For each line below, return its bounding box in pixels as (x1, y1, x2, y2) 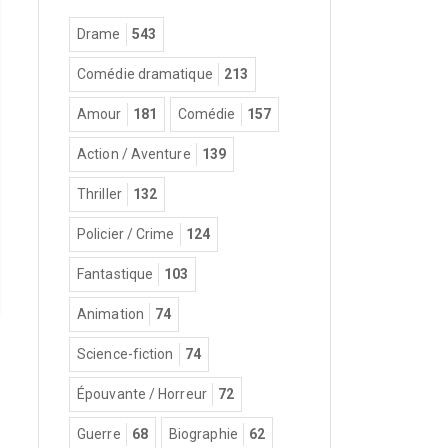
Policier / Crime (77, 225, 175, 242)
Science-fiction (77, 345, 174, 362)
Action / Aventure (77, 145, 191, 162)
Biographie (168, 425, 238, 442)
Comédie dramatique (77, 65, 213, 82)
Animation (77, 305, 144, 322)
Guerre (77, 425, 121, 442)
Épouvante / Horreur (77, 385, 207, 402)
